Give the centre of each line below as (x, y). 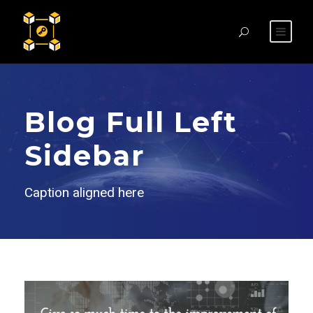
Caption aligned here (84, 192)
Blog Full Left (131, 122)
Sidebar (85, 155)
